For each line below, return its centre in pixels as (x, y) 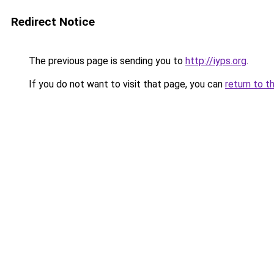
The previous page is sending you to (106, 61)
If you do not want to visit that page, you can (126, 84)
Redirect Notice (53, 22)
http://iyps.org (216, 61)
